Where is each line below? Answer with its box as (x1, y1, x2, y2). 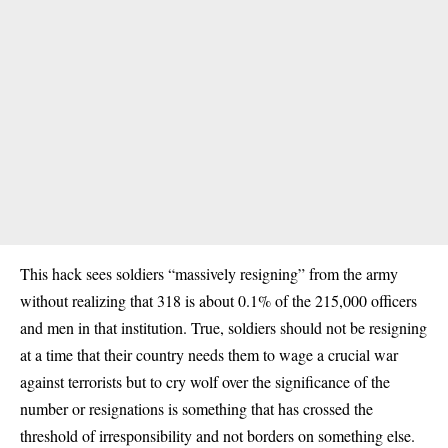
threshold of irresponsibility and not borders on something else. (20, 425, 415, 446)
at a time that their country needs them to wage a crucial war (20, 344, 398, 365)
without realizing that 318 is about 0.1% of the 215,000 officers (20, 290, 417, 311)
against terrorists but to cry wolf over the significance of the (20, 371, 390, 392)
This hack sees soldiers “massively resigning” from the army (20, 263, 398, 284)
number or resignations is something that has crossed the (20, 398, 373, 419)
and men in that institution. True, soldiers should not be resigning (20, 317, 427, 338)
